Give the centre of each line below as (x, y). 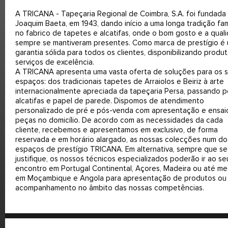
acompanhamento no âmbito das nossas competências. (110, 188)
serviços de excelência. (55, 62)
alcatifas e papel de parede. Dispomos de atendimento (110, 101)
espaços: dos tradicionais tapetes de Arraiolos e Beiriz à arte (120, 82)
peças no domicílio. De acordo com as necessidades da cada (119, 120)
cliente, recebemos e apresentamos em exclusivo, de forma (117, 130)
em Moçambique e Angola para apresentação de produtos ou (121, 178)
